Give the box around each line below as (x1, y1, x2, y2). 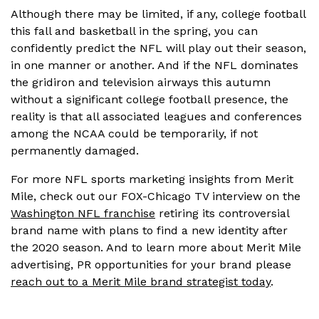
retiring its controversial (155, 206, 289, 220)
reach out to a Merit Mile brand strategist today (11, 274, 271, 288)
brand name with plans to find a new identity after (11, 223, 288, 237)
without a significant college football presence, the (11, 92, 288, 106)
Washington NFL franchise (11, 206, 155, 220)
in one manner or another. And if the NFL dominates (11, 58, 298, 72)
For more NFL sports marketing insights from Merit (11, 172, 293, 186)
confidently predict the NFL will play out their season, (11, 41, 306, 55)
